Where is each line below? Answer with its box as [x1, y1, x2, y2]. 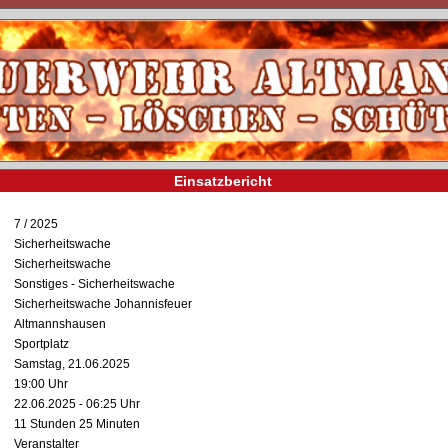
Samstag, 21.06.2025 [14, 357, 130, 372]
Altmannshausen [14, 317, 106, 332]
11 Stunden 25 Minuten [14, 417, 140, 432]
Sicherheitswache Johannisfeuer [14, 297, 192, 312]
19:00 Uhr [14, 377, 68, 392]
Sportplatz [14, 337, 69, 352]
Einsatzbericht [174, 173, 272, 190]
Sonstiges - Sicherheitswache [14, 277, 175, 292]
